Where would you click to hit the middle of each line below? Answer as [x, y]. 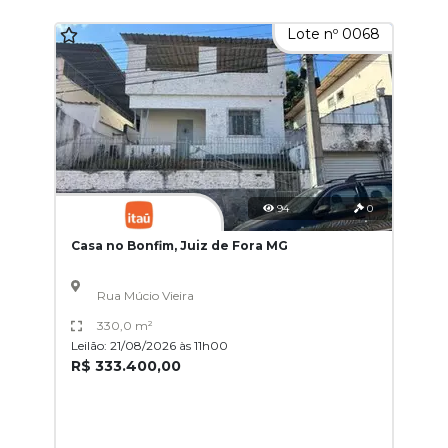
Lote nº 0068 [333, 34]
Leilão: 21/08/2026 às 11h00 [149, 346]
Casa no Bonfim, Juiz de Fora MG [179, 246]
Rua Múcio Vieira [145, 296]
